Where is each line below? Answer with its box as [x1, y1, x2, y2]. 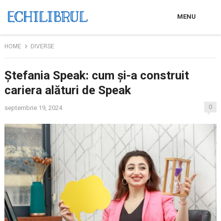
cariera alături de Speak [4, 83, 131, 97]
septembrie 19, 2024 [4, 104, 62, 111]
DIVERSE [30, 43, 54, 50]
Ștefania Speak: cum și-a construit [4, 69, 189, 82]
